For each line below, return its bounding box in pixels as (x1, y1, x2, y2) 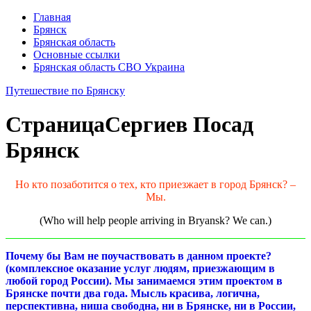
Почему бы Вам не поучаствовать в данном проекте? (6, 249, 271, 262)
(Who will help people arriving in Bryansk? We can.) (40, 214, 271, 226)
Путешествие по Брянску (6, 85, 125, 96)
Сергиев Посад (105, 112, 253, 137)
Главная (33, 11, 71, 23)
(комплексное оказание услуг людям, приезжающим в (6, 262, 275, 274)
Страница (6, 112, 105, 137)
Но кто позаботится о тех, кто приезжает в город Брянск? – (15, 178, 296, 190)
